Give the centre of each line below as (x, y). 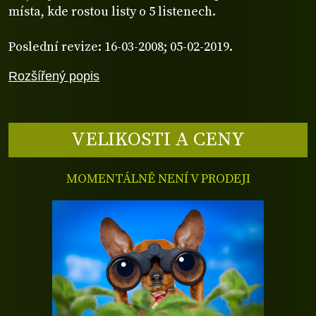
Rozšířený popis (54, 75)
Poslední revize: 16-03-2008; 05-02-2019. (121, 47)
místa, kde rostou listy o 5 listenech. (112, 11)
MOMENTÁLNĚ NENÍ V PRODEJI (158, 179)
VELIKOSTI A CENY (158, 139)
